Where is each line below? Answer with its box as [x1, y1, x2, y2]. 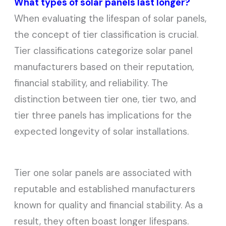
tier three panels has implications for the [14, 109, 192, 122]
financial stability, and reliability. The [14, 77, 168, 90]
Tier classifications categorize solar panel [14, 44, 193, 58]
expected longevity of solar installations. [14, 125, 189, 138]
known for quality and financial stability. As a [14, 198, 203, 211]
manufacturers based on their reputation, [14, 61, 194, 74]
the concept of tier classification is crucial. [14, 28, 199, 41]
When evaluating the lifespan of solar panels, [14, 12, 207, 25]
